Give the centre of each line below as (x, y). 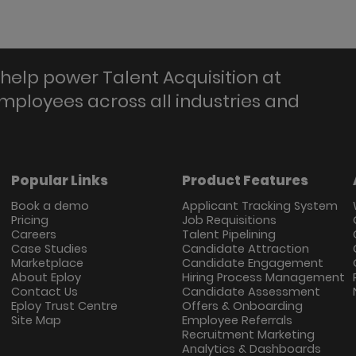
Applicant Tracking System (259, 206)
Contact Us (44, 292)
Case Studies (49, 249)
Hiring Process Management (263, 278)
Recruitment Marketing (248, 335)
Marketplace (47, 263)
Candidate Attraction (245, 249)
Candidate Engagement (252, 263)
